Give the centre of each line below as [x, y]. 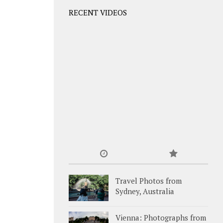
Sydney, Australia [145, 191]
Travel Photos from [149, 180]
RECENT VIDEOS [98, 12]
